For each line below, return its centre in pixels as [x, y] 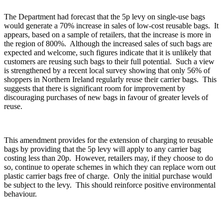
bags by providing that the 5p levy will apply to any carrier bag [103, 149]
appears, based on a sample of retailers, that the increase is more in [108, 35]
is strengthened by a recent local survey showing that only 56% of [107, 71]
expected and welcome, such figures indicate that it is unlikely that [108, 53]
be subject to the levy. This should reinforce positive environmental [110, 185]
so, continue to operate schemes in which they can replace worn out [110, 167]
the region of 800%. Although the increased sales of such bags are [108, 44]
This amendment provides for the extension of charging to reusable [109, 140]
